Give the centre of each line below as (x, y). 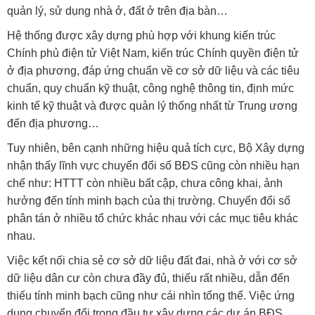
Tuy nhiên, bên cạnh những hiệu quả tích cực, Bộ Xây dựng (156, 148)
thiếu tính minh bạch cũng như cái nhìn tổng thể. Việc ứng (151, 296)
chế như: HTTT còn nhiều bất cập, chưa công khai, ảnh (145, 184)
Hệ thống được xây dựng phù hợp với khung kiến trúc (141, 36)
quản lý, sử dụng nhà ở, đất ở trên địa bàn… (117, 11)
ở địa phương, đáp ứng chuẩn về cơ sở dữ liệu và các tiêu (153, 71)
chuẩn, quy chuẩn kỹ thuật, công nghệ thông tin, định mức (150, 89)
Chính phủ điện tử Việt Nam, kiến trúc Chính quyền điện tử (153, 53)
